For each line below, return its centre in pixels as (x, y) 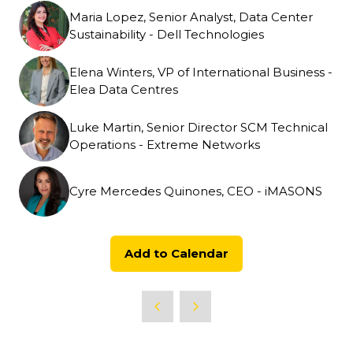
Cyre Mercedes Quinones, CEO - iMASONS (196, 192)
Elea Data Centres (124, 90)
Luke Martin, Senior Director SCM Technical (199, 128)
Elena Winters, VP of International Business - (201, 73)
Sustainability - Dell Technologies (167, 35)
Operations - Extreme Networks (165, 145)
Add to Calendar (176, 254)
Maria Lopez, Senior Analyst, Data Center (191, 18)
